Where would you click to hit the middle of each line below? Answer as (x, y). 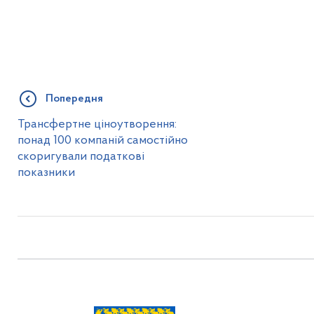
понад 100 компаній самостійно (102, 141)
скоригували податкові (81, 157)
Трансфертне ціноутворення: (97, 124)
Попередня (74, 99)
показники (46, 173)
